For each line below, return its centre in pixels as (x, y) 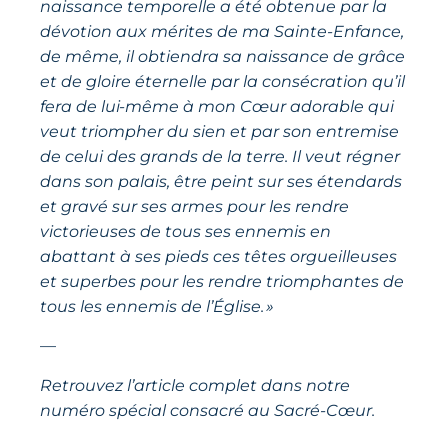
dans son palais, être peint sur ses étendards (221, 181)
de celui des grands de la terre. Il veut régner (220, 156)
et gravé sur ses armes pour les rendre (194, 206)
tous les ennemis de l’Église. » (157, 306)
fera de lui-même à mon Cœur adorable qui (217, 106)
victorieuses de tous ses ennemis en (185, 231)
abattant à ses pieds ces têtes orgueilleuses (218, 256)
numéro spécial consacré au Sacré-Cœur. (207, 410)
